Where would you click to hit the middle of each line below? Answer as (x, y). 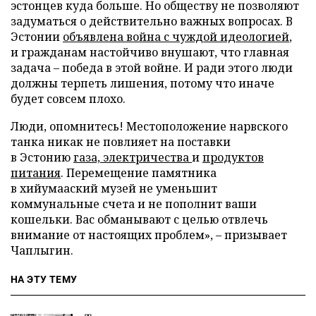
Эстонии (37, 36)
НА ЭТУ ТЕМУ (44, 279)
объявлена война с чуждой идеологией (176, 36)
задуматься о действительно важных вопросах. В (152, 21)
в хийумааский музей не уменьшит (114, 188)
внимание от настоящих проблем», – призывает (149, 235)
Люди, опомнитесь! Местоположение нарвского (149, 126)
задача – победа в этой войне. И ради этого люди (152, 67)
